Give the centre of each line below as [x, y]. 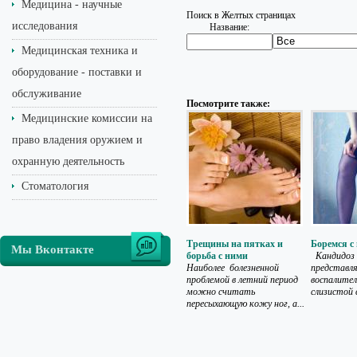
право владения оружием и [77, 140]
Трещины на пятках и [235, 244]
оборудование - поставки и [77, 72]
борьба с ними [217, 256]
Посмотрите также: [228, 104]
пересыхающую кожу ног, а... [245, 304]
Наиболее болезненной [233, 268]
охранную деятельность [68, 161]
